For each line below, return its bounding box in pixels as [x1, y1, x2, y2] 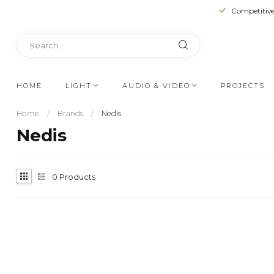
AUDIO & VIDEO [122, 81, 190, 90]
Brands [57, 109, 83, 118]
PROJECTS [221, 81, 265, 90]
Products [57, 171, 95, 182]
